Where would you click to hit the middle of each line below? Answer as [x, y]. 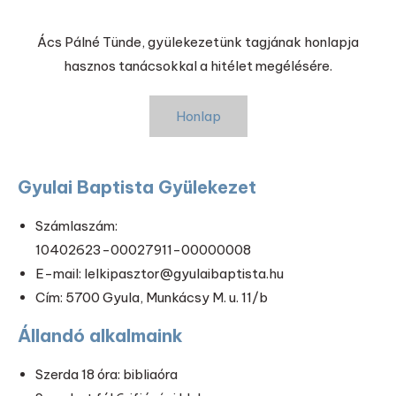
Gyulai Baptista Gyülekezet [137, 187]
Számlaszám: [77, 226]
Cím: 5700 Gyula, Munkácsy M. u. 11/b [152, 298]
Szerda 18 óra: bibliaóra [107, 375]
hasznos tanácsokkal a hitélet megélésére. [198, 65]
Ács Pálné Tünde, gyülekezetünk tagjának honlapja [198, 42]
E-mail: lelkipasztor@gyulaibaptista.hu [160, 274]
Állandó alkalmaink [101, 336]
